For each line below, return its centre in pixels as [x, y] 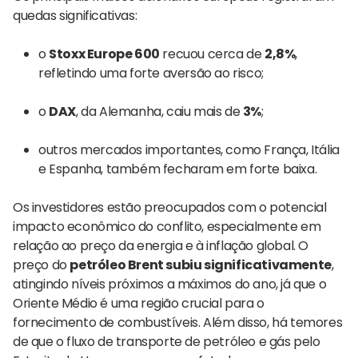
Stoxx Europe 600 [104, 54]
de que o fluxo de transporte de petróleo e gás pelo [167, 341]
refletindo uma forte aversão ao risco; [151, 73]
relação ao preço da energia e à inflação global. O [161, 245]
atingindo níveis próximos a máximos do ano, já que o [170, 284]
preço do [42, 265]
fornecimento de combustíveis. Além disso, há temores [178, 322]
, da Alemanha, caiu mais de [159, 111]
